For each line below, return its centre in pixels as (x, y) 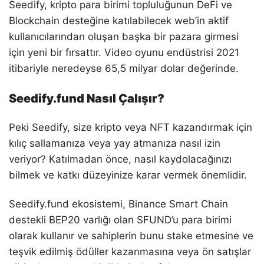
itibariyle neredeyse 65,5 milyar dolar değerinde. (124, 68)
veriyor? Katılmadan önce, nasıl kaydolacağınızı (120, 159)
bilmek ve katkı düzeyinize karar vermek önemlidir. (128, 175)
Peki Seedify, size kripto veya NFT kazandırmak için (131, 127)
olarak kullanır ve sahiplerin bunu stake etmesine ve (131, 235)
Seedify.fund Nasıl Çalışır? (87, 98)
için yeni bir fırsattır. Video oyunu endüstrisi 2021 (124, 52)
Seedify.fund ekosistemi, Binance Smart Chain (118, 204)
